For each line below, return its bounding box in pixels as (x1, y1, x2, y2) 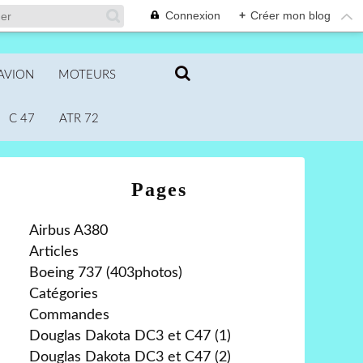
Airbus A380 (29, 224, 108, 238)
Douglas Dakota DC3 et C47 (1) (29, 329, 231, 344)
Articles (29, 245, 79, 259)
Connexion (165, 9, 220, 22)
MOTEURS (58, 69, 116, 81)
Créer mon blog (250, 9, 331, 22)
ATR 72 (59, 113, 99, 125)
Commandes (29, 308, 109, 322)
